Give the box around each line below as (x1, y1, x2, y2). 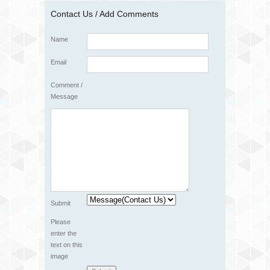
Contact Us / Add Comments (51, 9, 159, 19)
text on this (51, 241, 83, 248)
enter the (51, 230, 77, 237)
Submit (51, 199, 71, 207)
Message (51, 93, 78, 100)
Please (51, 218, 71, 225)
